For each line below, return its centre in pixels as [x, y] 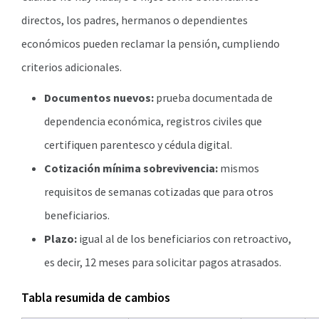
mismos [239, 168]
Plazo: [61, 239]
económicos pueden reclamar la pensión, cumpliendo [151, 43]
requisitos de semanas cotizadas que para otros [159, 192]
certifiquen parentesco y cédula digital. [138, 145]
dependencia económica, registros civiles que [153, 121]
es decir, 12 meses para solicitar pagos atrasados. [163, 262]
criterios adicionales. [72, 67]
